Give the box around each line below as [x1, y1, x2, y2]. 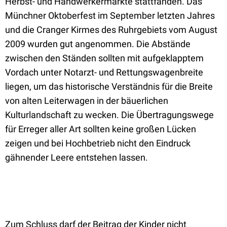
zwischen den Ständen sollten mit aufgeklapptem [5, 53, 204, 63]
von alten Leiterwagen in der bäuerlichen [5, 95, 168, 106]
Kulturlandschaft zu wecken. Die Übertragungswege [5, 109, 214, 120]
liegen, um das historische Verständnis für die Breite [5, 81, 213, 92]
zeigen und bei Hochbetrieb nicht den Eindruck [5, 138, 191, 148]
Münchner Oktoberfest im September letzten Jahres [5, 10, 215, 21]
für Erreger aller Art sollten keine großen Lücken [5, 124, 196, 134]
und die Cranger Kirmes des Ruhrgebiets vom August [5, 24, 217, 35]
